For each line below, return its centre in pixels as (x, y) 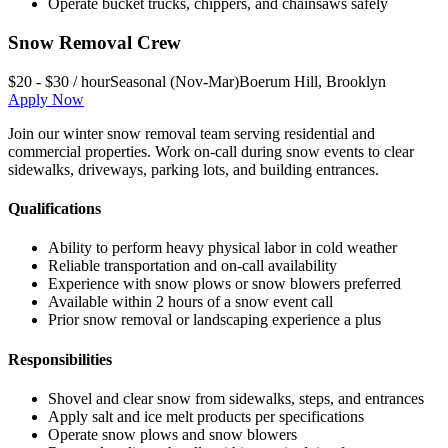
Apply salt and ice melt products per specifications (206, 416)
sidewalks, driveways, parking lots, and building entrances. (193, 169)
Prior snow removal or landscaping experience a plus (214, 320)
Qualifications (54, 209)
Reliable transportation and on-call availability (192, 266)
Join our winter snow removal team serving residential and (191, 133)
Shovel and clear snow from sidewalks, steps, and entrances (236, 398)
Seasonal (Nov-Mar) (174, 81)
